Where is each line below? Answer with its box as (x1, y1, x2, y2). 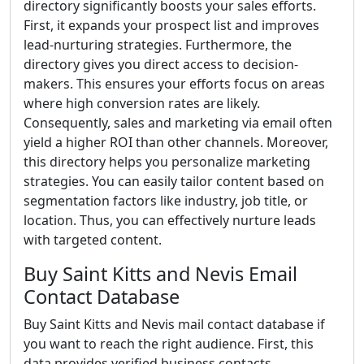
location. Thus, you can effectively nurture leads (24, 211, 316, 229)
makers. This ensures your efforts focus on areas (24, 75, 325, 93)
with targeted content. (24, 231, 162, 249)
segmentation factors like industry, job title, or (24, 192, 308, 210)
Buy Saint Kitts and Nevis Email (24, 261, 297, 287)
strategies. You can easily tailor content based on (24, 172, 324, 190)
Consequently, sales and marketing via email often (24, 114, 332, 132)
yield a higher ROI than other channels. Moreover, (24, 133, 328, 151)
